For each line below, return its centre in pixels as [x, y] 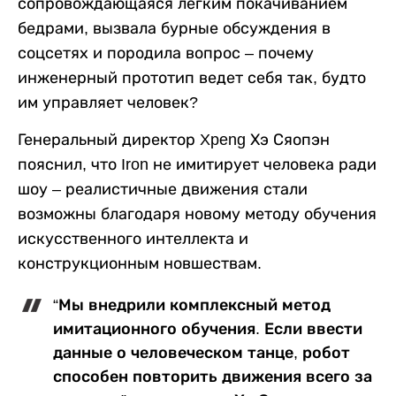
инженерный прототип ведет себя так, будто [192, 77]
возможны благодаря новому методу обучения [197, 213]
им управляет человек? [108, 102]
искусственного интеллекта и [133, 238]
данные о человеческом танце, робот [202, 352]
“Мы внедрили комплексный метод [192, 305]
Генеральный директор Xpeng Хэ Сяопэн [174, 139]
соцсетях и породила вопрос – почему [166, 53]
